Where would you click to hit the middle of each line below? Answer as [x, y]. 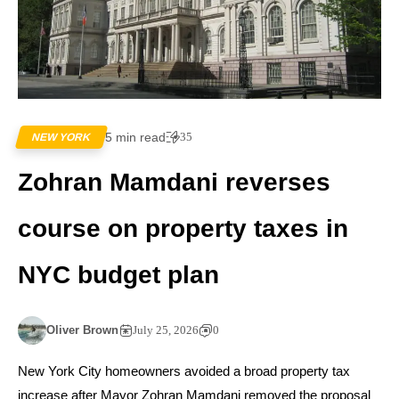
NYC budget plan [118, 275]
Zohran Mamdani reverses [174, 183]
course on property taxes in [183, 229]
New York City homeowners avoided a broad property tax [184, 371]
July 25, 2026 [166, 330]
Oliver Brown [82, 330]
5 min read [135, 138]
